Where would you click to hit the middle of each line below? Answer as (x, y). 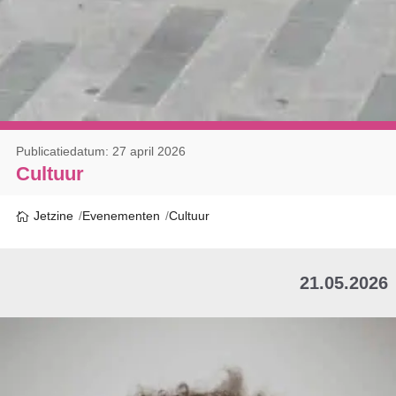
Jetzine (53, 215)
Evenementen (121, 216)
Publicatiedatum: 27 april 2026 (100, 151)
